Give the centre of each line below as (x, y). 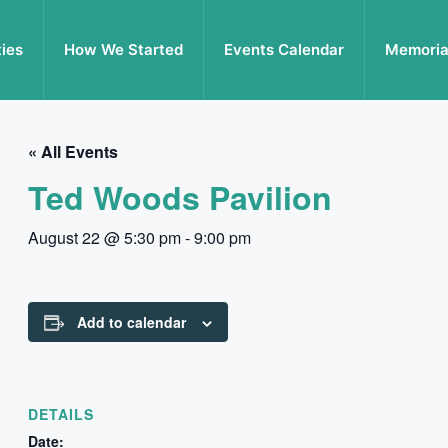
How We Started (123, 49)
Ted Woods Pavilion (180, 197)
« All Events (73, 151)
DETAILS (61, 414)
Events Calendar (284, 49)
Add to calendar (131, 322)
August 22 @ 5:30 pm (104, 237)
